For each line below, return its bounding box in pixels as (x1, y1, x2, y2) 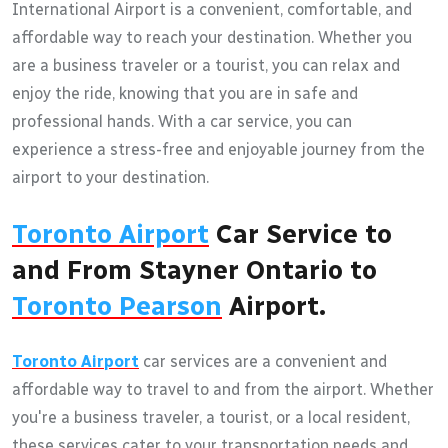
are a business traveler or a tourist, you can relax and (12, 55, 400, 75)
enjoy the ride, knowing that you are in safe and (12, 83, 358, 103)
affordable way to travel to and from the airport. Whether (12, 379, 434, 399)
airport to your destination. (12, 167, 209, 187)
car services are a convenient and (139, 351, 387, 371)
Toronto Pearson (12, 289, 222, 322)
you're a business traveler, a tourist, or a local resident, (12, 407, 410, 427)
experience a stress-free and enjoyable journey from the (12, 139, 425, 159)
